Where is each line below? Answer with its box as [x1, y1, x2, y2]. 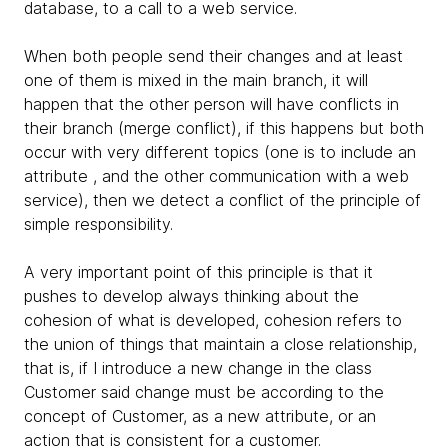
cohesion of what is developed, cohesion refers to [24, 309, 402, 330]
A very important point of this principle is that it [24, 261, 373, 282]
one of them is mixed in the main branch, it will [24, 69, 368, 90]
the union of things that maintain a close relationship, [24, 333, 417, 354]
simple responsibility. [24, 213, 173, 234]
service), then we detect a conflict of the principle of [24, 189, 421, 210]
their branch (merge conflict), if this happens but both [24, 117, 424, 138]
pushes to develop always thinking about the [24, 285, 359, 306]
